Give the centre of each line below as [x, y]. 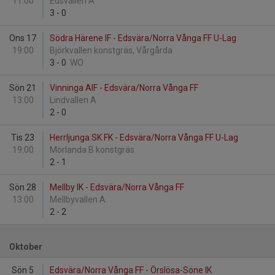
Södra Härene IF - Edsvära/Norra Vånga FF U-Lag [143, 38]
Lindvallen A [74, 100]
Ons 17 [23, 38]
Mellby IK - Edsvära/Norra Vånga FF [117, 187]
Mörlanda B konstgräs [93, 150]
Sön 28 [23, 187]
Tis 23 [23, 137]
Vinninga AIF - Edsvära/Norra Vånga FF [124, 88]
